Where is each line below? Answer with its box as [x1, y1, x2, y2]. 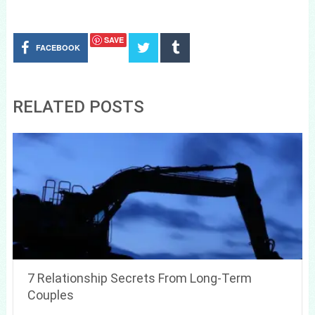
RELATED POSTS [12, 96, 144, 117]
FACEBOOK [36, 41, 81, 53]
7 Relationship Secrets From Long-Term [27, 270, 252, 285]
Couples [27, 287, 74, 302]
